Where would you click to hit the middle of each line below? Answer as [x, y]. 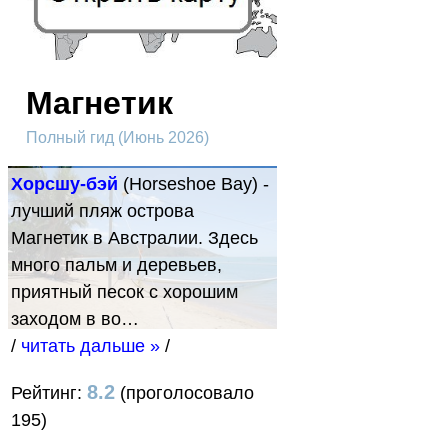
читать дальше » [90, 346]
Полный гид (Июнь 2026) [117, 137]
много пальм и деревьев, [116, 265]
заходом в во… [75, 319]
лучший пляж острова [102, 211]
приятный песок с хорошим [124, 292]
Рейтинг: [49, 393]
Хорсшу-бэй [64, 184]
